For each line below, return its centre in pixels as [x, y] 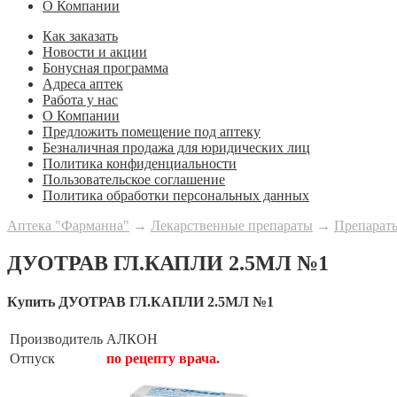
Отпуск [32, 359]
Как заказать [80, 35]
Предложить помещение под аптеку [152, 131]
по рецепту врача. [163, 359]
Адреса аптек [83, 83]
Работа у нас [80, 99]
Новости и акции [95, 51]
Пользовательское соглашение [134, 179]
